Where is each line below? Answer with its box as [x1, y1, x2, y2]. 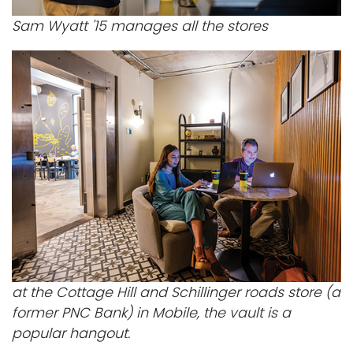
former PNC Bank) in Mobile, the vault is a [12, 303, 291, 322]
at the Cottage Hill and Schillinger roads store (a [12, 282, 340, 302]
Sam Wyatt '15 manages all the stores [12, 17, 268, 36]
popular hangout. [12, 323, 130, 343]
